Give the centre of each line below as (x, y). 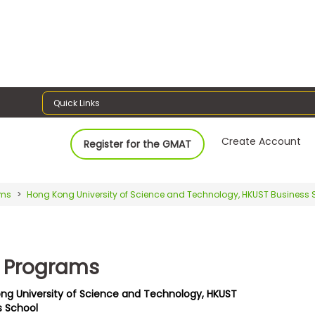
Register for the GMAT (138, 144)
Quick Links (77, 103)
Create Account (262, 141)
